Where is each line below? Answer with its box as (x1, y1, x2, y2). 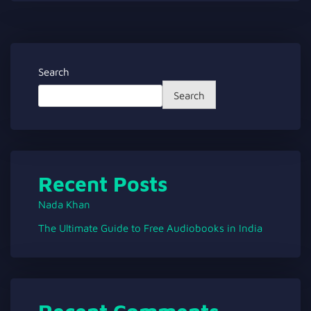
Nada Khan (38, 199, 90, 210)
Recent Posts (38, 171, 167, 196)
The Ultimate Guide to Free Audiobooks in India (38, 222, 262, 234)
